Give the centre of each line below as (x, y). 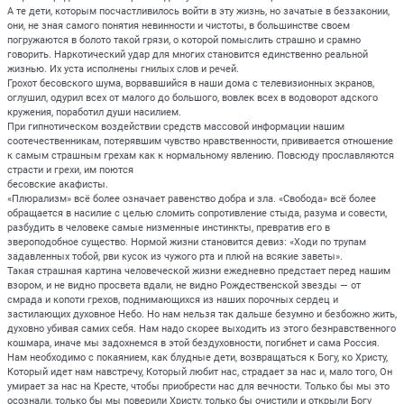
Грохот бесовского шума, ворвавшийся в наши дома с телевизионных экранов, (191, 83)
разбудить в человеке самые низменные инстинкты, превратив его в (169, 227)
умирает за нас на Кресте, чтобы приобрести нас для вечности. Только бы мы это (198, 386)
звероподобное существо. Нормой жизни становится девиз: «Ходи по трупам (187, 242)
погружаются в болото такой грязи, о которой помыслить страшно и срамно (184, 40)
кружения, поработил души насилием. (94, 112)
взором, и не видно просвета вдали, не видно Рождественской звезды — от (184, 285)
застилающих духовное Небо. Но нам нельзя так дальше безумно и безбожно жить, (202, 314)
